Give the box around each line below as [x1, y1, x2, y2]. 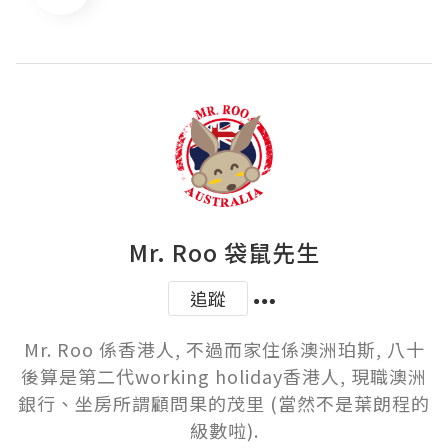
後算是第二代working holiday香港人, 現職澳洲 [21, 363, 427, 389]
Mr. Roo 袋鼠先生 [128, 235, 320, 269]
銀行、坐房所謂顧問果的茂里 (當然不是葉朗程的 [18, 390, 430, 416]
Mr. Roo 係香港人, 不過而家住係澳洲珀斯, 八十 [23, 336, 425, 362]
